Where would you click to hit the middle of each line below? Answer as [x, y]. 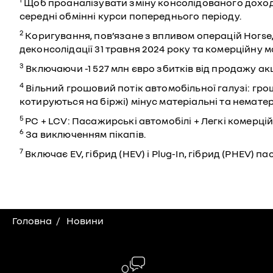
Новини [85, 221]
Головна [32, 221]
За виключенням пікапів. [85, 134]
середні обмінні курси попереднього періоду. [130, 16]
